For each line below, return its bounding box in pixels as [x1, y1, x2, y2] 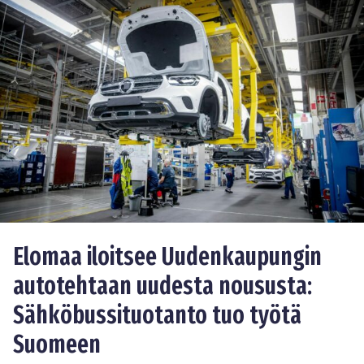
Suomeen [13, 329, 101, 359]
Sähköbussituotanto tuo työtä [13, 300, 301, 330]
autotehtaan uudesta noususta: [13, 271, 312, 301]
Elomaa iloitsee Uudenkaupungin [13, 241, 322, 271]
